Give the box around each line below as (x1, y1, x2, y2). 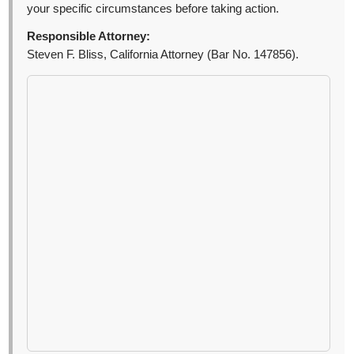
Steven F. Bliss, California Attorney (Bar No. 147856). (27, 48, 299, 62)
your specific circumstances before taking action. (27, 2, 280, 16)
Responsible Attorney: (27, 30, 151, 43)
